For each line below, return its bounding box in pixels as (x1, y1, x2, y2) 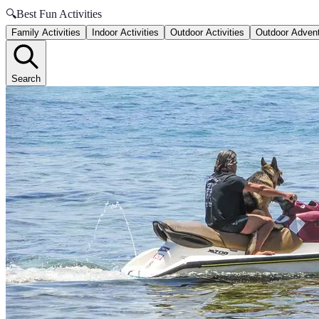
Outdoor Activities (170, 27, 244, 38)
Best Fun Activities (16, 8, 102, 20)
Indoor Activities (92, 27, 159, 38)
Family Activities (11, 27, 80, 38)
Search (11, 73, 41, 84)
